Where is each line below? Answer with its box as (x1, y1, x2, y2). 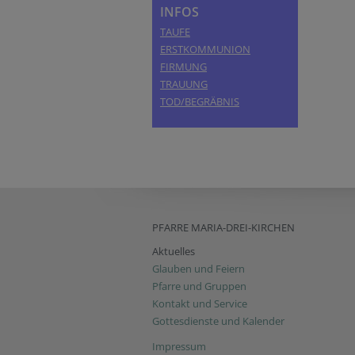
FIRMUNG (160, 59, 207, 74)
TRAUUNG (160, 77, 208, 91)
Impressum (152, 339, 206, 353)
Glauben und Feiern (152, 261, 245, 276)
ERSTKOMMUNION (160, 42, 250, 56)
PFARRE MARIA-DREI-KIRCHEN (152, 220, 295, 235)
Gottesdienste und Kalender (152, 314, 284, 328)
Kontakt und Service (152, 296, 247, 311)
